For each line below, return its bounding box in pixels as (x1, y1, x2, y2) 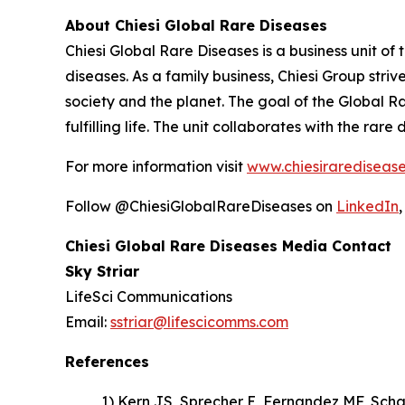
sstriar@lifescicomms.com (110, 313, 288, 331)
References (65, 353, 149, 371)
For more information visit (65, 157, 247, 175)
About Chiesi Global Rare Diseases (65, 16, 327, 34)
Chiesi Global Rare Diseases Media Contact (65, 237, 391, 255)
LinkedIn (336, 197, 399, 215)
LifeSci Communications (65, 287, 232, 306)
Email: (65, 313, 110, 331)
